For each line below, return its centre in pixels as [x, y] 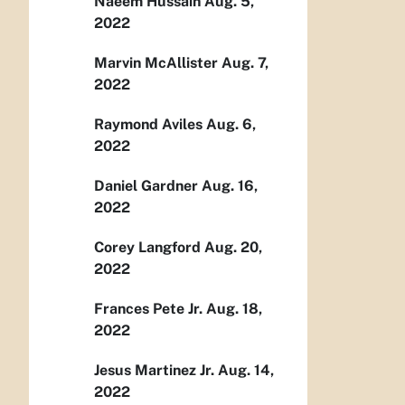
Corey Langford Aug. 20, [178, 247]
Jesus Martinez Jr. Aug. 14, [184, 370]
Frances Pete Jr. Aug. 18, [178, 309]
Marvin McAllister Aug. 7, [181, 63]
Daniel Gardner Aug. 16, [176, 186]
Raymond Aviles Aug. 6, [175, 124]
